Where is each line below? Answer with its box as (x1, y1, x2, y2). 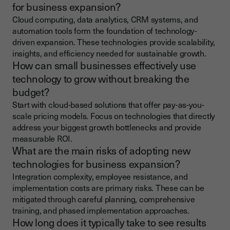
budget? (12, 84, 49, 100)
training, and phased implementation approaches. (12, 204, 189, 217)
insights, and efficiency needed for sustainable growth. (12, 47, 206, 60)
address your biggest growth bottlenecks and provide (12, 121, 201, 133)
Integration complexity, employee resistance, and (12, 170, 188, 183)
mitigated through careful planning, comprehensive (12, 193, 195, 205)
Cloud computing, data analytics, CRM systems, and (12, 13, 198, 26)
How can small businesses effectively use (12, 57, 197, 73)
